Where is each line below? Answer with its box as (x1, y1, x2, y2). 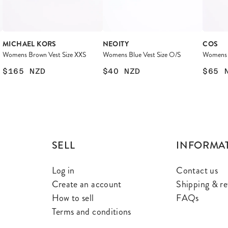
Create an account (51, 177, 122, 191)
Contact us (176, 163, 218, 177)
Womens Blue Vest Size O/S (102, 49, 181, 60)
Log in (51, 163, 75, 177)
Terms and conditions (51, 205, 131, 218)
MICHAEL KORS (3, 38, 56, 49)
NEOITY (102, 38, 129, 49)
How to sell (51, 191, 94, 205)
